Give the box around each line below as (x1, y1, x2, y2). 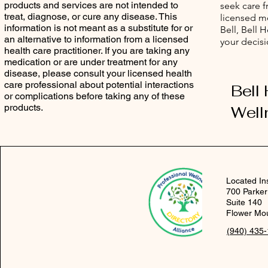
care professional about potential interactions (4, 79, 194, 90)
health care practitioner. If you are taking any (4, 45, 190, 56)
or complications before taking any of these (4, 90, 185, 102)
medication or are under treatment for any (4, 56, 178, 68)
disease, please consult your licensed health (4, 68, 192, 79)
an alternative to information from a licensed (4, 33, 188, 45)
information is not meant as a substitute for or (4, 22, 193, 33)
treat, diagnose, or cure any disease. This (4, 11, 177, 22)
